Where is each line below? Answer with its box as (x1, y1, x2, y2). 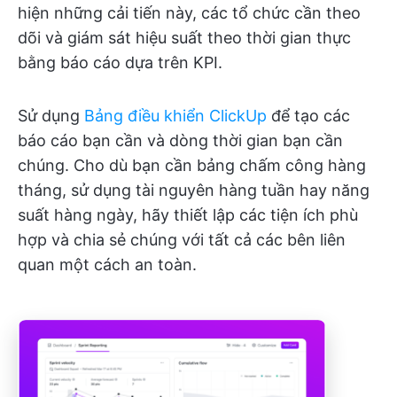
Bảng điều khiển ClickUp (84, 106, 267, 126)
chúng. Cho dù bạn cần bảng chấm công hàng (18, 156, 366, 175)
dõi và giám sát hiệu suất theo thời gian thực (18, 28, 351, 48)
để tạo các (267, 106, 350, 126)
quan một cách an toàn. (18, 255, 197, 275)
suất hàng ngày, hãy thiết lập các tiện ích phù (18, 206, 358, 225)
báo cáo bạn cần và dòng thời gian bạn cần (18, 131, 343, 151)
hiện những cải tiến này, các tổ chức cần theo (18, 4, 361, 23)
